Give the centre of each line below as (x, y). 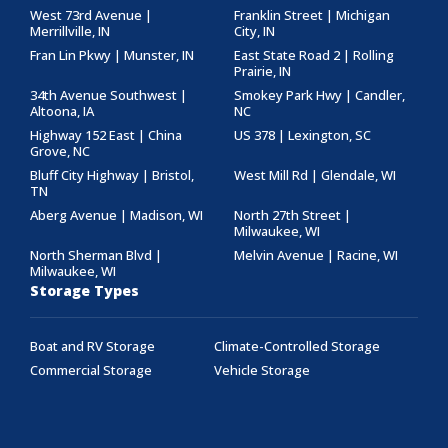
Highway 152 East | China (106, 135)
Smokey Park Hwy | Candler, (319, 95)
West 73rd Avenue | (91, 15)
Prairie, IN (262, 71)
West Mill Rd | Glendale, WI (315, 175)
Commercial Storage (91, 370)
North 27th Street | (292, 215)
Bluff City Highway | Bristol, (112, 175)
